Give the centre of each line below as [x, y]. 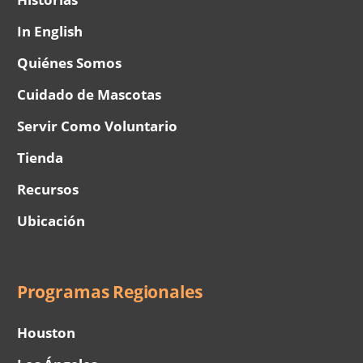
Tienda [40, 158]
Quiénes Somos [69, 63]
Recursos [48, 190]
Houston [46, 332]
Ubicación [51, 221]
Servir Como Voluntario [97, 126]
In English [50, 32]
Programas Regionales [109, 292]
